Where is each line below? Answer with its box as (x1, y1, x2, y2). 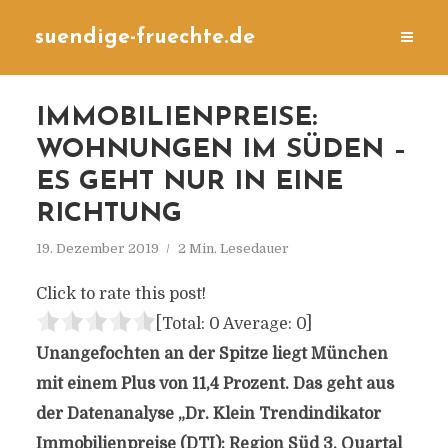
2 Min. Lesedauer (177, 241, 289, 256)
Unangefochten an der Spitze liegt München (35, 345, 388, 363)
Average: (219, 315, 296, 333)
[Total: (155, 315, 209, 333)
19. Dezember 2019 (35, 241, 159, 256)
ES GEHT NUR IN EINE (35, 169, 343, 196)
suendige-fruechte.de (35, 27, 255, 48)
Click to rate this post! (35, 285, 206, 303)
